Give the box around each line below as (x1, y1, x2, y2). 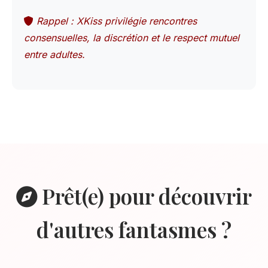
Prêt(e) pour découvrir (37, 182, 252, 210)
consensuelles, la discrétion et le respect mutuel (24, 32, 239, 44)
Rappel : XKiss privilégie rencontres (33, 15, 197, 27)
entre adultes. (24, 48, 85, 60)
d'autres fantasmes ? (36, 215, 232, 243)
